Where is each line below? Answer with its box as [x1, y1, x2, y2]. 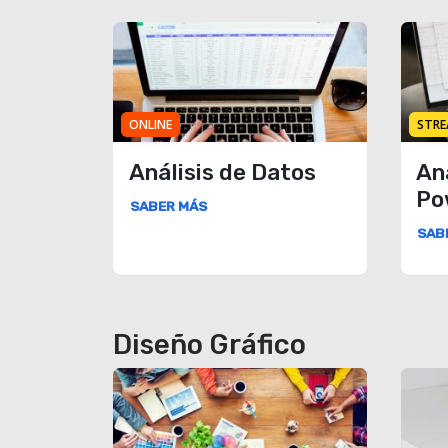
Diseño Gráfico [113, 327, 307, 361]
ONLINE [128, 116, 172, 134]
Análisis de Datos [128, 159, 316, 187]
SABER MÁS [129, 198, 207, 215]
